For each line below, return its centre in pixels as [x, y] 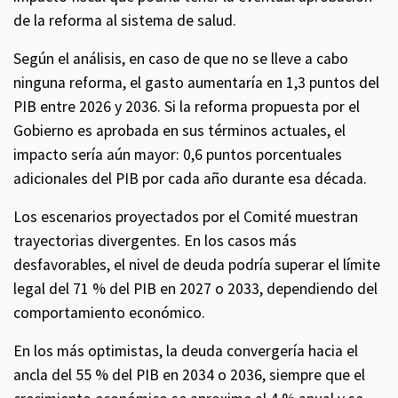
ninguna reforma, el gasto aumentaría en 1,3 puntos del [196, 83]
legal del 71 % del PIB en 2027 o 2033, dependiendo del [195, 289]
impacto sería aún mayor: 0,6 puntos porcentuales [178, 155]
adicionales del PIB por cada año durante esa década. [190, 179]
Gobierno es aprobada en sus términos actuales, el [179, 131]
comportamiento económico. [109, 313]
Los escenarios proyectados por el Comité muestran [186, 217]
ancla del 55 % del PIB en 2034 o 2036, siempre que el [189, 375]
